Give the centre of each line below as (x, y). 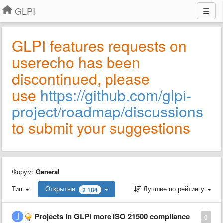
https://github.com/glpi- (116, 95)
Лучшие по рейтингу (174, 188)
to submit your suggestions (101, 128)
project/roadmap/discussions (108, 111)
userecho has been (76, 62)
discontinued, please (81, 78)
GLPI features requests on (99, 46)
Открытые (60, 188)
